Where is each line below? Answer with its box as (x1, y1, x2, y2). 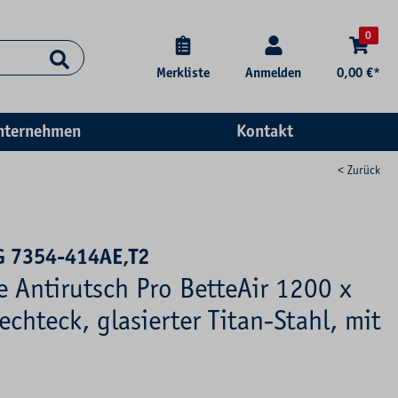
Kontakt (235, 121, 293, 142)
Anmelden (245, 65, 301, 82)
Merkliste (156, 65, 210, 82)
